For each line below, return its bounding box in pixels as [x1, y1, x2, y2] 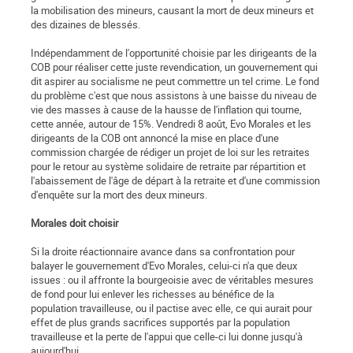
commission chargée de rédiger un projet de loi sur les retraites [31, 145, 310, 160]
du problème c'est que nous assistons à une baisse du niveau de [31, 88, 317, 103]
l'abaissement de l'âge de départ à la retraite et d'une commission [31, 173, 320, 188]
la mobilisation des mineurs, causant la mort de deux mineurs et [31, 3, 314, 18]
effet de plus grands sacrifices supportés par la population [31, 315, 290, 330]
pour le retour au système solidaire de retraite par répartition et [31, 159, 306, 174]
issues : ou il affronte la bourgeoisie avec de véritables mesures [31, 273, 314, 288]
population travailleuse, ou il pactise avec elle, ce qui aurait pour [31, 301, 312, 316]
